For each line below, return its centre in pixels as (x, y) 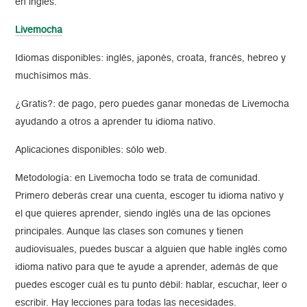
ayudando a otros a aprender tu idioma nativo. (116, 122)
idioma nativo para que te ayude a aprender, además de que (147, 268)
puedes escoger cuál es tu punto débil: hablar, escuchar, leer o (151, 285)
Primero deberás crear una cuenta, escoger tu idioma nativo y (150, 196)
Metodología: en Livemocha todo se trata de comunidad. (138, 179)
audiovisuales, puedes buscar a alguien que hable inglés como (151, 250)
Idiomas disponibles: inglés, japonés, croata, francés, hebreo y (151, 59)
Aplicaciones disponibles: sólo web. (91, 150)
